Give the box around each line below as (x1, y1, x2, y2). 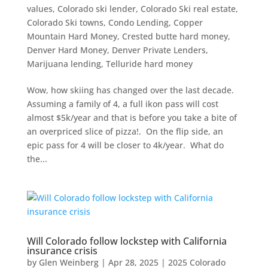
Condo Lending (108, 17, 169, 28)
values (26, 3, 53, 14)
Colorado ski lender (57, 3, 136, 14)
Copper (173, 17, 203, 28)
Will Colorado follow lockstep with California (26, 234, 227, 248)
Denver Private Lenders (111, 44, 206, 56)
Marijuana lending (26, 58, 101, 69)
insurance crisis (26, 244, 98, 257)
